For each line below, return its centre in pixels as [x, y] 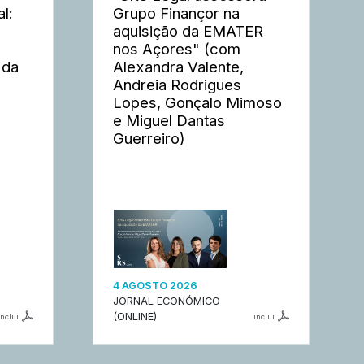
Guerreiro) [149, 138]
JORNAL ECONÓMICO [167, 301]
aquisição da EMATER [188, 30]
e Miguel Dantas [169, 120]
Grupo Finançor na [177, 13]
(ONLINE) [135, 317]
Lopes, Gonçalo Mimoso [198, 102]
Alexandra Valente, [179, 66]
